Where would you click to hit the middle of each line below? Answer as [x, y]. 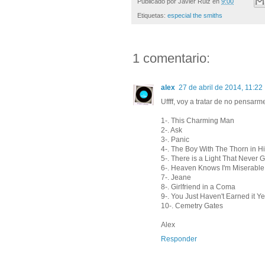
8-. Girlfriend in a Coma [198, 187]
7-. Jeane [176, 178]
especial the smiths [195, 16]
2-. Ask [172, 130]
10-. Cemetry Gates [192, 206]
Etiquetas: [152, 16]
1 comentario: [171, 59]
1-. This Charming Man [198, 121]
